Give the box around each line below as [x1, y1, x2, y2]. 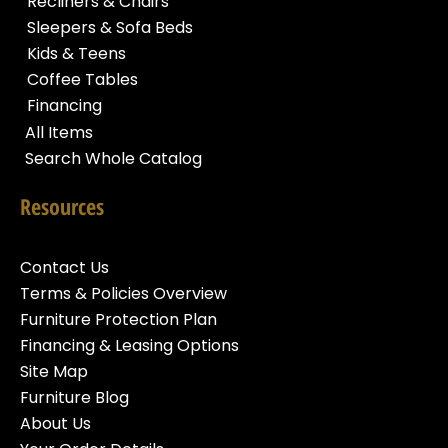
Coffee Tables [27, 67, 138, 91]
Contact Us [20, 255, 109, 279]
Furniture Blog [20, 385, 129, 409]
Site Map [20, 359, 88, 383]
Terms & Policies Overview [20, 281, 227, 305]
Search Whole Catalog [25, 146, 202, 170]
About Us [20, 411, 91, 435]
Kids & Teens [27, 41, 126, 65]
